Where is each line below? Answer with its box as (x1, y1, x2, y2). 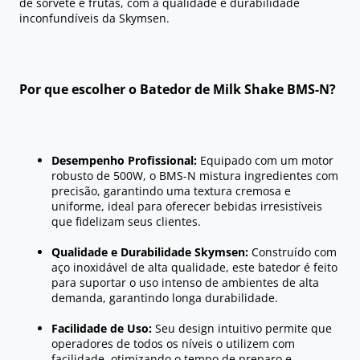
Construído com (248, 244, 337, 260)
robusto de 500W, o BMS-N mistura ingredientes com (51, 168, 338, 184)
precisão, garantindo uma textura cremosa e (51, 183, 291, 199)
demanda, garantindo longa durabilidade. (51, 290, 278, 306)
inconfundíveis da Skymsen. (19, 10, 170, 26)
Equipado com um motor (197, 153, 333, 169)
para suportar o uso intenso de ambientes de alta (51, 275, 319, 291)
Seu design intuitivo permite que (152, 321, 332, 337)
